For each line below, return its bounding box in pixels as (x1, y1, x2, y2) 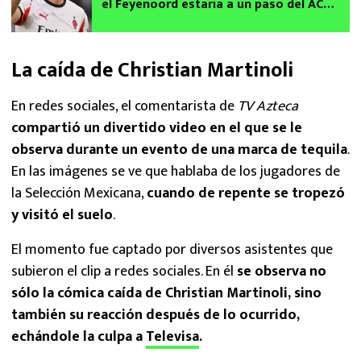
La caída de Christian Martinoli (11, 52, 293, 88)
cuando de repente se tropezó (147, 180, 345, 205)
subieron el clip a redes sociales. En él (11, 259, 237, 284)
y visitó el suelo (11, 202, 113, 227)
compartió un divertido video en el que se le (11, 115, 302, 140)
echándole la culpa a (11, 324, 146, 349)
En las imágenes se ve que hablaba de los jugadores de (11, 159, 340, 184)
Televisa (146, 324, 199, 349)
